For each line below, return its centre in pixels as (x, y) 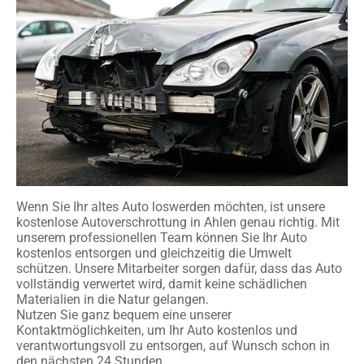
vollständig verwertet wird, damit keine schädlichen (162, 284)
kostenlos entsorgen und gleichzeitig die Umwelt (154, 253)
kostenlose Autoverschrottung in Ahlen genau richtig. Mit (178, 222)
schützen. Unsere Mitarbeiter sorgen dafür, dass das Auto (179, 268)
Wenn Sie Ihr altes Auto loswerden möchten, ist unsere (171, 206)
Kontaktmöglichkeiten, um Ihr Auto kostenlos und (157, 330)
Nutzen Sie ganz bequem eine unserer (124, 314)
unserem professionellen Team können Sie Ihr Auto (162, 237)
